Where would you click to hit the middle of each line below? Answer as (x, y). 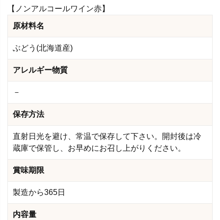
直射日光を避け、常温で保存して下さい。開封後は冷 (107, 136)
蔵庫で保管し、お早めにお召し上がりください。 (99, 148)
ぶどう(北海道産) (43, 48)
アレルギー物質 (40, 70)
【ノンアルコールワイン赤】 (58, 8)
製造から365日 (39, 192)
